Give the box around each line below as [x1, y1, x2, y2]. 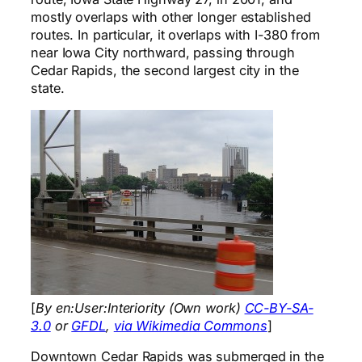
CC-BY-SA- [244, 300, 314, 317]
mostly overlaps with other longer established [31, 8, 311, 25]
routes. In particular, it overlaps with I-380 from [31, 26, 320, 43]
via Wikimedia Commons [113, 318, 267, 335]
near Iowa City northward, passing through [31, 44, 295, 61]
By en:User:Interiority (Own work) [35, 300, 245, 317]
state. [31, 79, 65, 96]
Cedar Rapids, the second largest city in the [31, 61, 299, 78]
